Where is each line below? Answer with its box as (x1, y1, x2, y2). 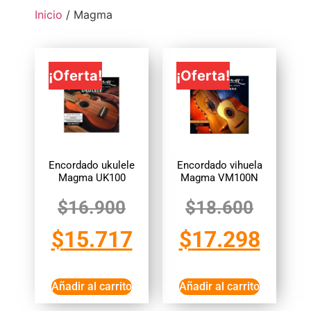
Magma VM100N (180, 171, 258, 184)
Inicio (35, 7, 62, 22)
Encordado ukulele (49, 159, 135, 171)
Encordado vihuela (176, 159, 262, 171)
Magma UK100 (58, 171, 126, 184)
